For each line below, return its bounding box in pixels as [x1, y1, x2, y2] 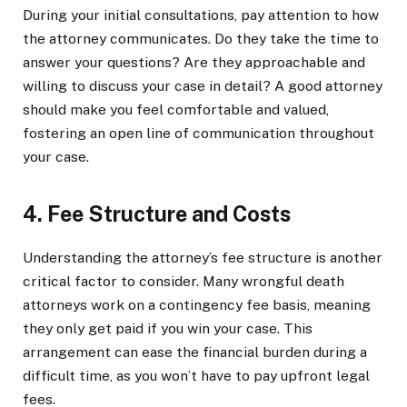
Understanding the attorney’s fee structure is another [23, 248, 382, 266]
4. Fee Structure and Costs [23, 202, 291, 227]
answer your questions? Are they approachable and [23, 54, 365, 72]
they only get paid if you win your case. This [23, 319, 313, 337]
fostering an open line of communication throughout [23, 124, 374, 143]
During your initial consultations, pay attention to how [23, 6, 379, 25]
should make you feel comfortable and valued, [23, 101, 329, 119]
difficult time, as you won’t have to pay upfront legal [23, 366, 370, 384]
